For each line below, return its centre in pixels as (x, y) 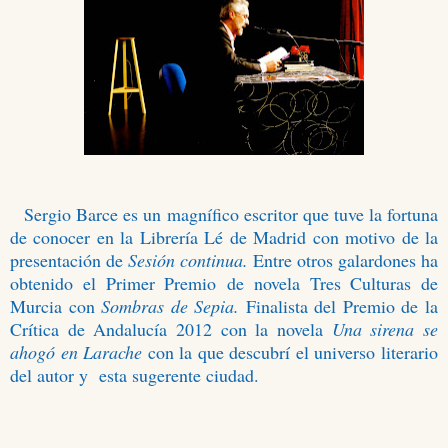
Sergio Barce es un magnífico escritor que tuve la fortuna (231, 214)
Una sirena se (385, 329)
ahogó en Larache (79, 352)
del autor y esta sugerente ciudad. (134, 375)
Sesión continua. (190, 260)
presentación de (69, 260)
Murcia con (56, 306)
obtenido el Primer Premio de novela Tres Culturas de (224, 283)
